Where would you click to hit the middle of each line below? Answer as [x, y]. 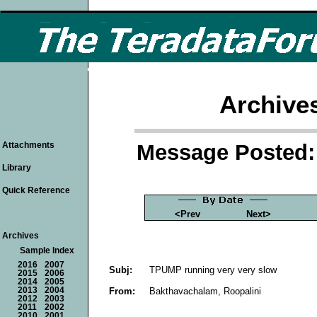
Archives [21, 236]
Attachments [28, 145]
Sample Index [47, 250]
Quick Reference [36, 190]
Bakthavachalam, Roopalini [205, 291]
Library [17, 168]
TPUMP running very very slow [213, 270]
